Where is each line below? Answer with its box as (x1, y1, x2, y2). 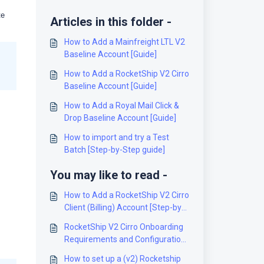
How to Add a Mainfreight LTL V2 (64, 37, 185, 47)
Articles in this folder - (49, 15, 171, 29)
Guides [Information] (64, 247, 140, 256)
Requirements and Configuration (64, 235, 186, 244)
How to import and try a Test (64, 133, 169, 142)
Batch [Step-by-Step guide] (64, 145, 165, 154)
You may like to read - (49, 168, 167, 182)
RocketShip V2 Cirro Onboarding (64, 222, 183, 232)
